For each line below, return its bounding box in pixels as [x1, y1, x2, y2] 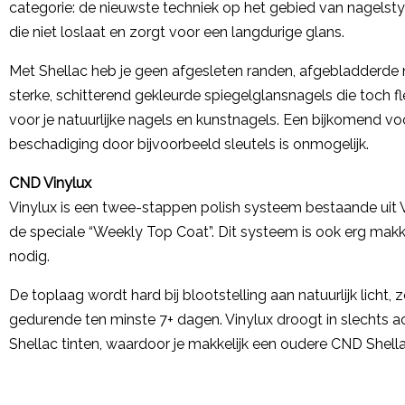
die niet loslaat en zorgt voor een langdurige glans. [9, 24, 344, 41]
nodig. [9, 248, 50, 265]
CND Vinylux [9, 174, 91, 192]
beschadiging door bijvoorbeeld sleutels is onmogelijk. [9, 136, 369, 153]
